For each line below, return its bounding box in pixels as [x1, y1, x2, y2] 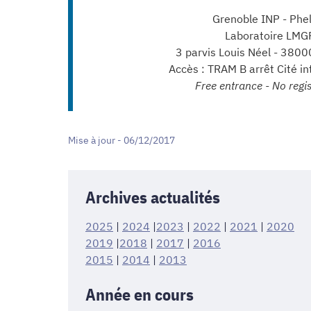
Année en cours [85, 283, 197, 305]
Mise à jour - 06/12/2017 [68, 133, 175, 146]
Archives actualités [85, 185, 220, 208]
